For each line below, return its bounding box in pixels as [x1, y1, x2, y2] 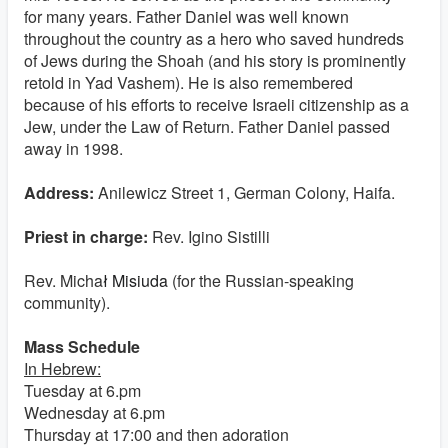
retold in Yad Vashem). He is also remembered [24, 71, 353, 94]
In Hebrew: [24, 357, 101, 380]
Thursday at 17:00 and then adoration [24, 423, 289, 446]
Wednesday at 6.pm [24, 401, 165, 424]
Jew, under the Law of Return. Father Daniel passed [24, 115, 390, 138]
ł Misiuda [103, 269, 168, 292]
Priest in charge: [24, 225, 148, 248]
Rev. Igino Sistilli [152, 225, 270, 248]
